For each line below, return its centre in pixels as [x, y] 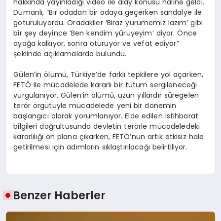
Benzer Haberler [59, 196]
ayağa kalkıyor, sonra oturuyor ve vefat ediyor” [96, 43]
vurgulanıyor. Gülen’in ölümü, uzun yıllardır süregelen [106, 95]
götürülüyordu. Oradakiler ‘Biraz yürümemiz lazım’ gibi [108, 22]
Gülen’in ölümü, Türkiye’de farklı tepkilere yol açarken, [109, 74]
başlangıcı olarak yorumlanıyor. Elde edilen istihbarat [106, 116]
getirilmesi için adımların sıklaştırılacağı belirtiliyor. [100, 147]
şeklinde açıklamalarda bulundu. [70, 54]
